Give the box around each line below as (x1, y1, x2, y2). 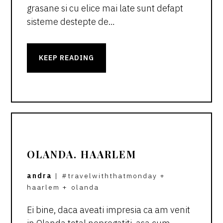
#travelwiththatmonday (62, 171, 158, 180)
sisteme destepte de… (27, 15, 115, 27)
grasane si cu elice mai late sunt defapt (27, 2, 184, 14)
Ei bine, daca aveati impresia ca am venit (27, 204, 191, 216)
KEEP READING (39, 53, 95, 62)
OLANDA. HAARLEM (27, 147, 137, 161)
